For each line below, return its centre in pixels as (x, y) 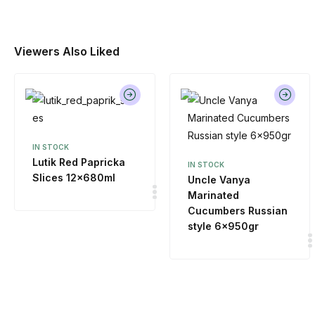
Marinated (213, 195)
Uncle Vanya (219, 180)
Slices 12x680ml (74, 178)
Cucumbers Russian (237, 211)
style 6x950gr (223, 226)
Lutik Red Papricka (79, 162)
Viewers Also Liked (67, 52)
